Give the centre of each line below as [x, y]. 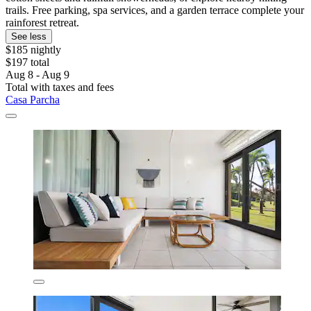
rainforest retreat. [42, 23]
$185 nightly [33, 50]
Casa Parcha [33, 100]
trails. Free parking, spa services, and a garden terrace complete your [155, 10]
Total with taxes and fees [60, 87]
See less [29, 37]
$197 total [27, 62]
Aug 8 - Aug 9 [37, 75]
